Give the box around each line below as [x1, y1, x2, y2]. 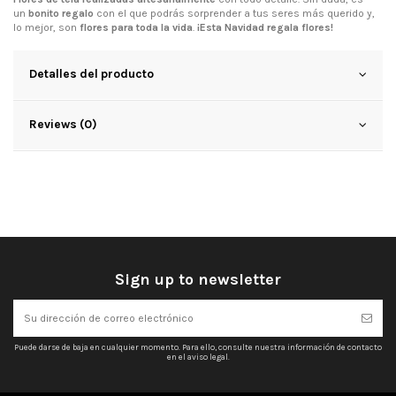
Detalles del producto [29, 65, 154, 80]
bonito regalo [26, 6, 94, 19]
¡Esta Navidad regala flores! [197, 20, 333, 34]
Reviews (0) [29, 116, 97, 131]
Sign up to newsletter [115, 269, 281, 289]
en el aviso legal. [166, 351, 230, 362]
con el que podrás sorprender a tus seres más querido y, [94, 6, 375, 19]
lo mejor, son [13, 20, 80, 34]
